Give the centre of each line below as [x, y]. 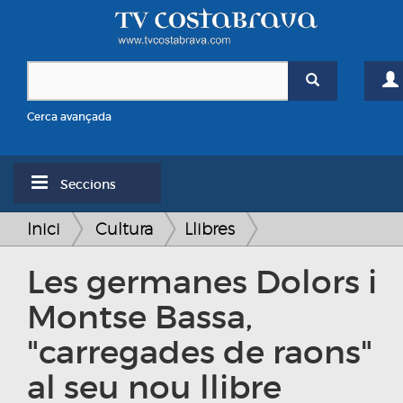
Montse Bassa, [140, 318]
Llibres [210, 229]
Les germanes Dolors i [202, 282]
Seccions [86, 185]
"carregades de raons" [200, 353]
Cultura [124, 229]
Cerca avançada [69, 117]
